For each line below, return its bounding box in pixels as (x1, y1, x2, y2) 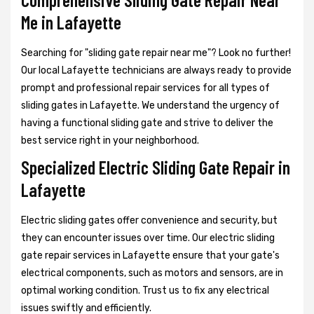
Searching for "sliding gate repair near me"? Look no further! (21, 46, 291, 59)
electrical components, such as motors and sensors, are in (21, 266, 283, 279)
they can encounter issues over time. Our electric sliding (21, 231, 275, 244)
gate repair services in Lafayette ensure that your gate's (21, 249, 280, 261)
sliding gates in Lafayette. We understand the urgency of (21, 99, 280, 111)
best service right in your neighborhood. (21, 134, 199, 146)
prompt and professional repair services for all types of (21, 81, 270, 94)
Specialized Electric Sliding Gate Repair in (21, 156, 290, 178)
